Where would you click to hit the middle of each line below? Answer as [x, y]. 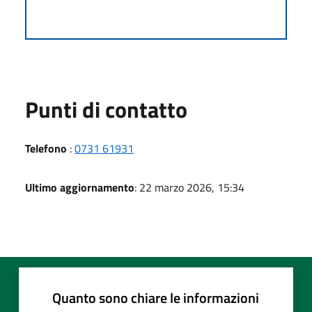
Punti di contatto [106, 109]
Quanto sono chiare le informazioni [156, 297]
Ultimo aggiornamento [80, 187]
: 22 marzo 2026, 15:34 [189, 187]
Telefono [46, 148]
